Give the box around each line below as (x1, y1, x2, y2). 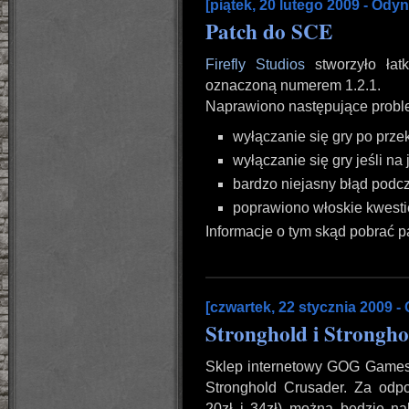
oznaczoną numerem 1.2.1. (205, 78, 381, 93)
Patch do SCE (205, 16, 332, 47)
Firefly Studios (205, 57, 305, 72)
